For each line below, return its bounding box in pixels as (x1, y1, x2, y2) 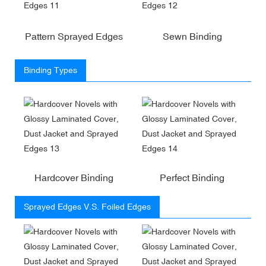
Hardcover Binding (34, 172, 113, 183)
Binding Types (24, 65, 77, 75)
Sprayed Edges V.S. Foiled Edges (24, 201, 151, 211)
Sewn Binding (162, 30, 222, 42)
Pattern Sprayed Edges (25, 30, 123, 42)
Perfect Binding (160, 172, 224, 183)
